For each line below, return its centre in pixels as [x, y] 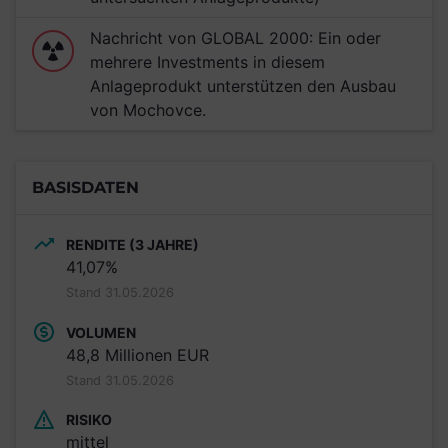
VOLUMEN [101, 332]
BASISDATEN [85, 187]
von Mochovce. [148, 110]
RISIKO [89, 420]
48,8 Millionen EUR [137, 354]
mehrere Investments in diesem [207, 62]
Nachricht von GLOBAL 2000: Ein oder [235, 38]
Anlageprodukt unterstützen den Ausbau [243, 86]
